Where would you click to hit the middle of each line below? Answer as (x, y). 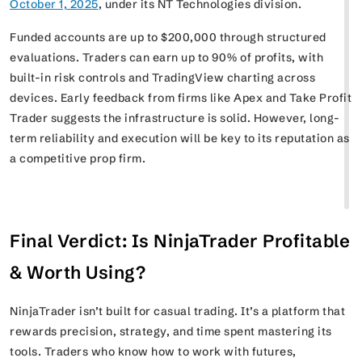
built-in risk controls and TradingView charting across (162, 78)
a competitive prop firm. (78, 158)
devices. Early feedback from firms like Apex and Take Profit (181, 98)
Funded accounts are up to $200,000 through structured (168, 37)
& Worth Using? (78, 273)
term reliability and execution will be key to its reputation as (180, 138)
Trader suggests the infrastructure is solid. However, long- (175, 118)
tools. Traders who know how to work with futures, (153, 351)
